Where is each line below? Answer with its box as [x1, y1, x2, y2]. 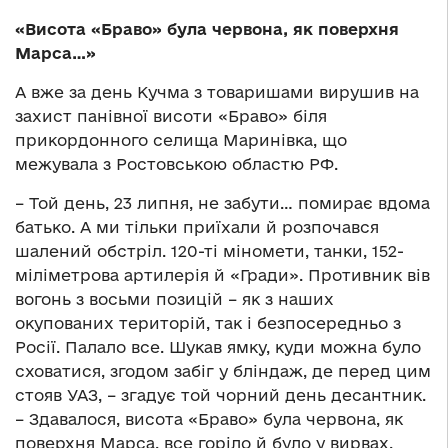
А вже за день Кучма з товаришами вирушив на [15, 83, 419, 102]
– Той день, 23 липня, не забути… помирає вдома [15, 194, 430, 213]
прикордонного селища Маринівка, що [15, 131, 347, 150]
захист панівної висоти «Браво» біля [15, 107, 327, 126]
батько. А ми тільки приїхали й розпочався [15, 218, 379, 237]
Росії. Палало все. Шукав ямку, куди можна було [15, 338, 421, 357]
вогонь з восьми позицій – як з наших [15, 290, 334, 309]
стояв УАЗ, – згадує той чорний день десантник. [15, 386, 426, 405]
